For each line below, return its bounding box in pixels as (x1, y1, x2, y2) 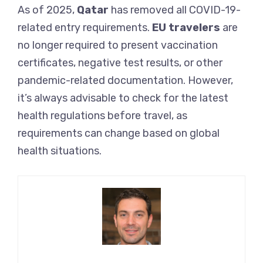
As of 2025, (18, 4, 77, 17)
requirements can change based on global (18, 127, 220, 140)
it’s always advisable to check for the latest (18, 92, 228, 105)
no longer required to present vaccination (18, 39, 218, 52)
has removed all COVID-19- (109, 4, 241, 17)
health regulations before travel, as (18, 109, 187, 123)
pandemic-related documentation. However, (18, 74, 233, 87)
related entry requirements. (18, 21, 152, 35)
